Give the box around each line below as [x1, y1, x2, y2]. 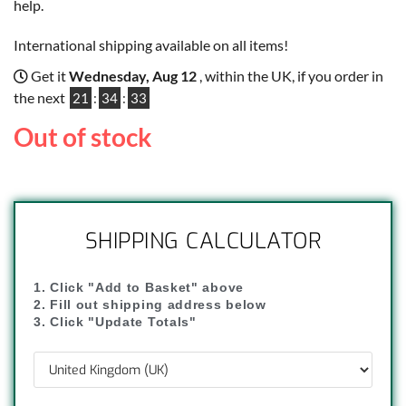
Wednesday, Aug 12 [69, 67, 199, 85]
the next [14, 89, 68, 107]
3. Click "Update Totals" [34, 314, 197, 330]
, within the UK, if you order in [199, 67, 383, 85]
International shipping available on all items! [14, 36, 288, 54]
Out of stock [14, 121, 151, 153]
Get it [28, 67, 69, 85]
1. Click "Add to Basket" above [34, 280, 244, 295]
